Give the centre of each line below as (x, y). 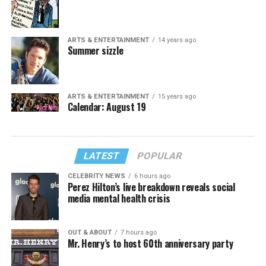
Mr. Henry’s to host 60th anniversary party (150, 244)
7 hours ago (138, 233)
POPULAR (160, 156)
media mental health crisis (119, 199)
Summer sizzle (95, 51)
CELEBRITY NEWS (96, 176)
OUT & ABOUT (89, 233)
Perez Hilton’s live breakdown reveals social (151, 187)
